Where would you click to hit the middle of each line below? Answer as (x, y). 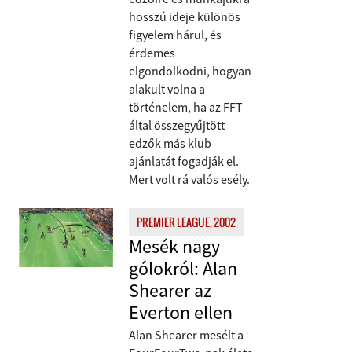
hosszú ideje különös (185, 16)
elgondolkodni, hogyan (190, 71)
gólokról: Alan (183, 268)
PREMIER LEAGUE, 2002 (186, 222)
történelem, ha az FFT (186, 107)
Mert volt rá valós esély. (189, 179)
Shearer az (170, 290)
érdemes (152, 53)
